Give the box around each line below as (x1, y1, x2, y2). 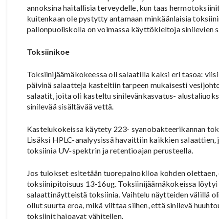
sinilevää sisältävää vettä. (27, 101, 114, 111)
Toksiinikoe (27, 46, 70, 56)
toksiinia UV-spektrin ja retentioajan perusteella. (27, 145, 194, 155)
